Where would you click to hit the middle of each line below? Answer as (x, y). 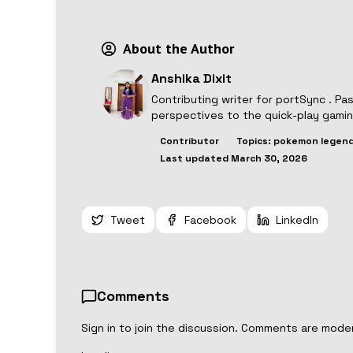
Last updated (195, 159)
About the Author (178, 49)
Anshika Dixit (191, 79)
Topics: (255, 141)
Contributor (189, 141)
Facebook (210, 220)
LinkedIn (297, 220)
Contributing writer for (213, 100)
